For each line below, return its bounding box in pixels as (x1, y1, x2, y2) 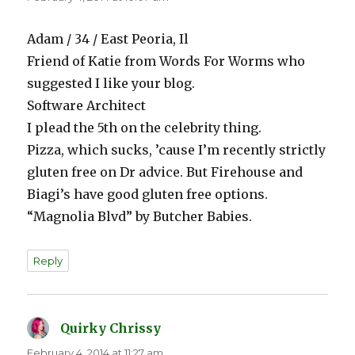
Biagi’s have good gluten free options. (27, 186, 269, 203)
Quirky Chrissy (60, 320, 162, 337)
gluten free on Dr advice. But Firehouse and (27, 164, 303, 181)
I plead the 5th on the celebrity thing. (27, 120, 262, 136)
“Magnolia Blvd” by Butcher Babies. (27, 208, 253, 225)
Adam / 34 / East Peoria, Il (27, 31, 189, 48)
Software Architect (27, 97, 147, 114)
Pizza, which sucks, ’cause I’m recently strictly (27, 142, 326, 158)
